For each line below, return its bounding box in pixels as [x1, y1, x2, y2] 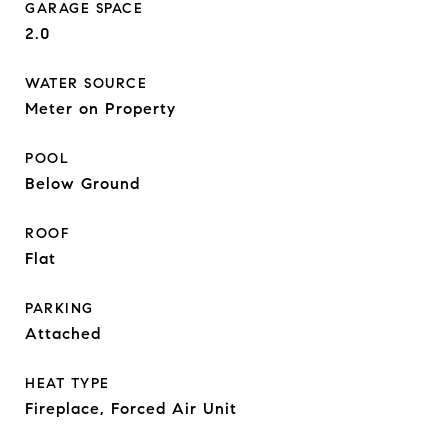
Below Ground [25, 174, 140, 193]
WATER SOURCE [25, 75, 147, 92]
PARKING [25, 300, 94, 317]
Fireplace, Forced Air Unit [25, 399, 237, 418]
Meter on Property [25, 99, 176, 118]
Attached [25, 324, 101, 343]
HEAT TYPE [25, 375, 110, 392]
